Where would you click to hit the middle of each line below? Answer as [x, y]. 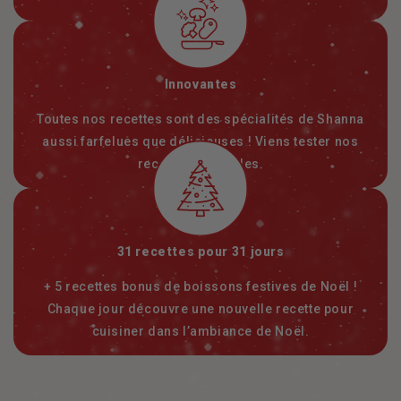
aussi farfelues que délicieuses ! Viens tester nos [200, 142]
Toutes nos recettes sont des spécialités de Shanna [200, 119]
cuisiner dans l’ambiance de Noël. [200, 332]
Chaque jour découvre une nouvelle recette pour [200, 309]
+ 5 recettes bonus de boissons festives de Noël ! [200, 287]
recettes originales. [200, 164]
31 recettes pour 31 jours [200, 252]
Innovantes [200, 85]
